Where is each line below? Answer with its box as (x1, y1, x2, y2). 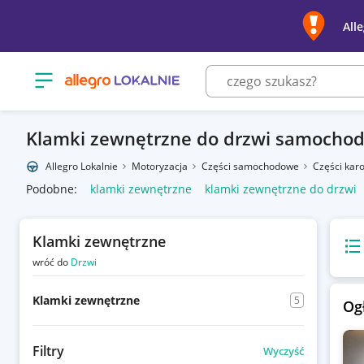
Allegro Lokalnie (45, 159, 118, 173)
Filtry (32, 342, 64, 360)
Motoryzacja (132, 159, 190, 173)
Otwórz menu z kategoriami (32, 67, 183, 83)
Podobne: (26, 181, 77, 197)
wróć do (32, 255, 71, 269)
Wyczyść (262, 343, 304, 358)
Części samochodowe (201, 159, 301, 173)
